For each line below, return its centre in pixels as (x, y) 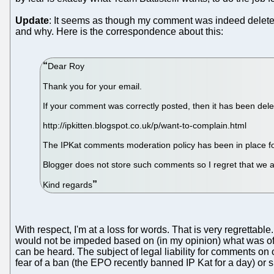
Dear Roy (66, 66)
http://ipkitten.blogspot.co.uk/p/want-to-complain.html (145, 125)
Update (32, 21)
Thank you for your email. (93, 86)
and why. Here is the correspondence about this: (119, 32)
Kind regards (68, 184)
